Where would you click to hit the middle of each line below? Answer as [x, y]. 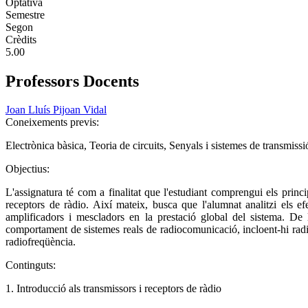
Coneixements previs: [54, 122]
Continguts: [32, 265]
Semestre [25, 14]
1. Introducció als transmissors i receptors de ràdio [113, 289]
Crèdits [21, 39]
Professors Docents [72, 81]
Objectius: [29, 169]
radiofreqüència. [41, 242]
